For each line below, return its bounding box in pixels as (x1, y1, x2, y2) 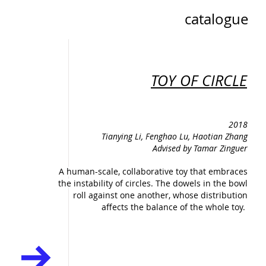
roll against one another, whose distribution (73, 189, 248, 201)
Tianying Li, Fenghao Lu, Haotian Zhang (102, 131, 248, 142)
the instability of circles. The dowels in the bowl (58, 178, 248, 189)
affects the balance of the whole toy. (102, 201, 248, 213)
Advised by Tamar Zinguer (153, 142, 248, 154)
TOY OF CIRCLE (151, 71, 247, 90)
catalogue (185, 9, 248, 28)
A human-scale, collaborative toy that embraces (59, 166, 248, 177)
